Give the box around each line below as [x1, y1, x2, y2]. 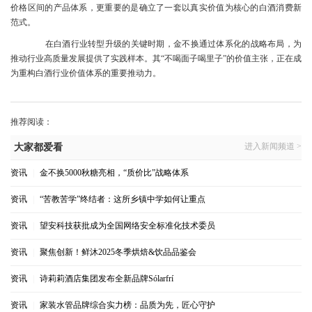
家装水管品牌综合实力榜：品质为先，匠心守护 [40, 300, 215, 310]
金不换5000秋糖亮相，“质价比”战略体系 [40, 168, 189, 178]
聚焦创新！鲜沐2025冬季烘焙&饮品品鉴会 [40, 247, 196, 257]
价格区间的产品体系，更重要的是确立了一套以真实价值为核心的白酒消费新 [10, 3, 302, 13]
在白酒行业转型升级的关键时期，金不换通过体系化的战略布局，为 [45, 39, 302, 49]
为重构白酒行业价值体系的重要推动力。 [10, 68, 161, 78]
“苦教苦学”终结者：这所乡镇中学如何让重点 [40, 194, 205, 204]
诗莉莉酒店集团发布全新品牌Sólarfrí [40, 274, 173, 283]
